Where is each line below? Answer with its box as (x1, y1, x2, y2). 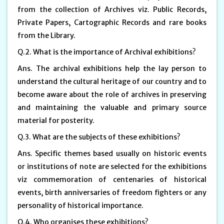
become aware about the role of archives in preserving (17, 89, 206, 99)
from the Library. (17, 30, 75, 40)
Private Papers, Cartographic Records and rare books (17, 17, 206, 27)
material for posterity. (17, 115, 94, 125)
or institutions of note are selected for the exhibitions (17, 161, 206, 171)
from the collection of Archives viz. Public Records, (17, 4, 206, 14)
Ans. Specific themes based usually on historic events (17, 148, 206, 158)
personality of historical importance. (17, 200, 143, 210)
